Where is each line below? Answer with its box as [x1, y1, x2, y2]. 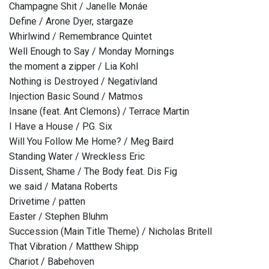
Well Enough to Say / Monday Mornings [9, 46, 174, 58]
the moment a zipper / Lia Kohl [9, 61, 138, 73]
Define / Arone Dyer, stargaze [9, 16, 133, 28]
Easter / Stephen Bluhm [9, 211, 108, 223]
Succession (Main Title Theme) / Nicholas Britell [9, 226, 212, 238]
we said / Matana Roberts [9, 181, 118, 193]
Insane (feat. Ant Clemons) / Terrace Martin [9, 106, 189, 118]
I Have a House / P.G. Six [9, 121, 112, 133]
